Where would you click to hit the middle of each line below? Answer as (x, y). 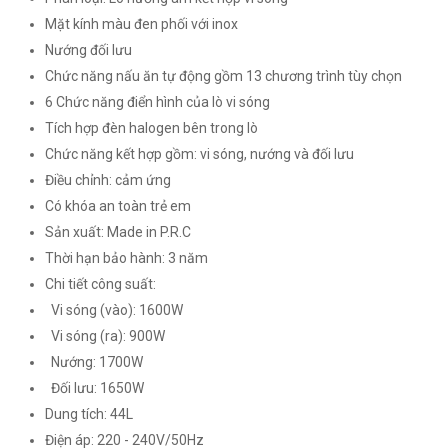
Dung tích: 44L (89, 413)
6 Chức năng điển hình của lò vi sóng (157, 101)
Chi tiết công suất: (100, 283)
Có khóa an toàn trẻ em (118, 205)
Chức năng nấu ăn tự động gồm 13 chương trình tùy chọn (223, 75)
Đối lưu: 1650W (94, 387)
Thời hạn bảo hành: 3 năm (126, 257)
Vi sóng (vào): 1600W (114, 309)
